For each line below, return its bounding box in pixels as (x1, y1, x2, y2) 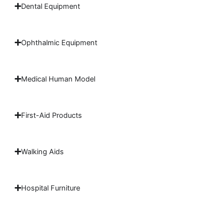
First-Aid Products (21, 110, 82, 120)
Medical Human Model (21, 74, 96, 83)
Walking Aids (21, 147, 64, 156)
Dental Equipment (21, 1, 81, 11)
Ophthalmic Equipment (21, 38, 98, 47)
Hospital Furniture (21, 183, 81, 192)
